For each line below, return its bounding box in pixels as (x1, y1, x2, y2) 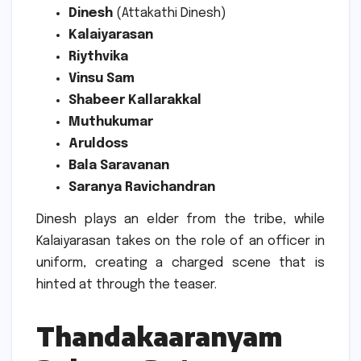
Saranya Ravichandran (68, 180, 215, 194)
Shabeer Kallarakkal (68, 93, 201, 107)
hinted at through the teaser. (36, 277, 217, 292)
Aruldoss (68, 136, 128, 151)
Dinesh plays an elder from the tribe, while (36, 212, 325, 226)
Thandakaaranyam (36, 319, 282, 352)
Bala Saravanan (68, 158, 169, 172)
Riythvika (68, 49, 128, 64)
